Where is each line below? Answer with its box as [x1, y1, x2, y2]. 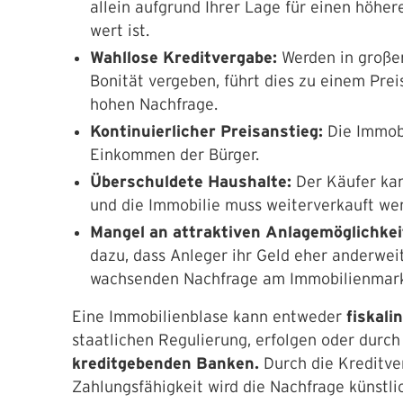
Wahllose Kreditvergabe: [90, 49, 282, 67]
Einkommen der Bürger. [90, 146, 259, 164]
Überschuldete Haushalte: [90, 173, 296, 191]
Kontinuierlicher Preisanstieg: [90, 122, 327, 140]
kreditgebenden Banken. [72, 354, 259, 372]
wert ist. [90, 22, 149, 40]
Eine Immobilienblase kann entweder [72, 308, 346, 326]
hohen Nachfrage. [90, 95, 218, 113]
